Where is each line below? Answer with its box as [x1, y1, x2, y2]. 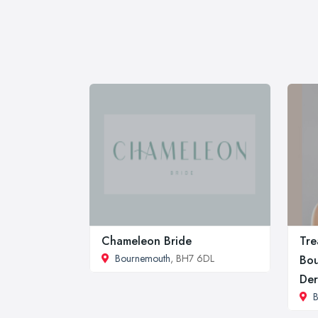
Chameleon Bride [102, 232, 192, 249]
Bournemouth [115, 251, 170, 265]
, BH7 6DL [170, 251, 214, 265]
